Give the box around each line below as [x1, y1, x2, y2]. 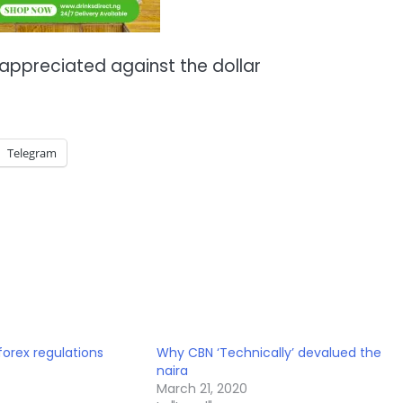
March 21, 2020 [157, 380, 248, 399]
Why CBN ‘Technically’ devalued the [157, 344, 382, 363]
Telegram [7, 145, 57, 162]
